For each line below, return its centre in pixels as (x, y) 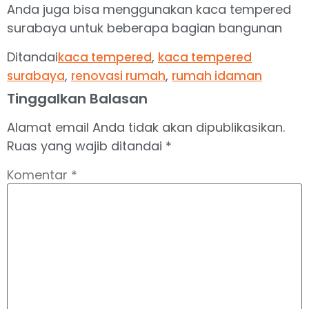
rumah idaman (217, 76)
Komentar (39, 175)
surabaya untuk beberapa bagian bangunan (144, 28)
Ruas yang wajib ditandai (86, 146)
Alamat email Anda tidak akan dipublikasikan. (146, 127)
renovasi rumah (118, 76)
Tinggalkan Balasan (77, 98)
